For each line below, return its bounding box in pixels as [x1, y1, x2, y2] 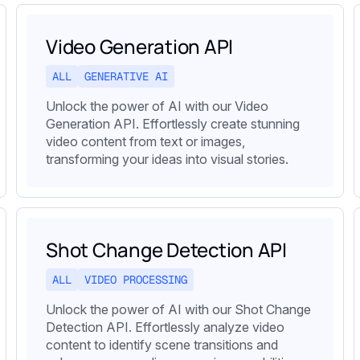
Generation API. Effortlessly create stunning [46, 116, 300, 133]
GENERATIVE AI [84, 69, 168, 84]
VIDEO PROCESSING [84, 272, 187, 288]
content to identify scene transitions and [46, 337, 278, 354]
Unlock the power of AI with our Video [46, 98, 268, 115]
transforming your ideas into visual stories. [46, 151, 288, 168]
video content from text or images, [46, 133, 245, 150]
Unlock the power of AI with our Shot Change [46, 301, 311, 318]
